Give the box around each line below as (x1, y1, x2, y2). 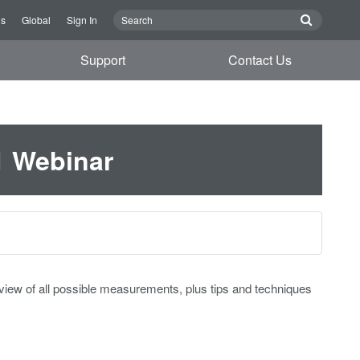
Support (80, 51, 126, 69)
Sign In (67, 13, 97, 27)
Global (22, 13, 51, 27)
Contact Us (227, 51, 292, 69)
